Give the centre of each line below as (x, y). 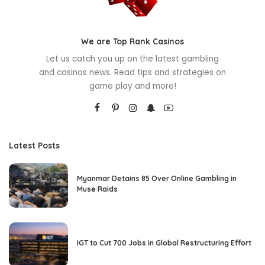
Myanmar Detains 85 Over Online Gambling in (157, 179)
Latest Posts (34, 146)
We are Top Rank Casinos (132, 41)
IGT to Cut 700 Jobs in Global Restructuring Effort (164, 243)
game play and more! (132, 86)
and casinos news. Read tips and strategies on (132, 73)
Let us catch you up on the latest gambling (132, 59)
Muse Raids (97, 189)
